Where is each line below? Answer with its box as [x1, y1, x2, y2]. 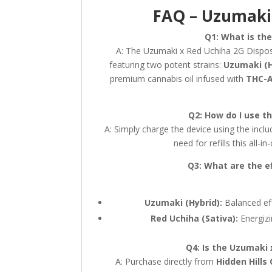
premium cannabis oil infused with [110, 72, 246, 84]
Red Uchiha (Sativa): [150, 212, 238, 224]
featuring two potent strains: [109, 58, 223, 70]
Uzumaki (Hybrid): [144, 196, 223, 208]
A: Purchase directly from [115, 255, 217, 267]
